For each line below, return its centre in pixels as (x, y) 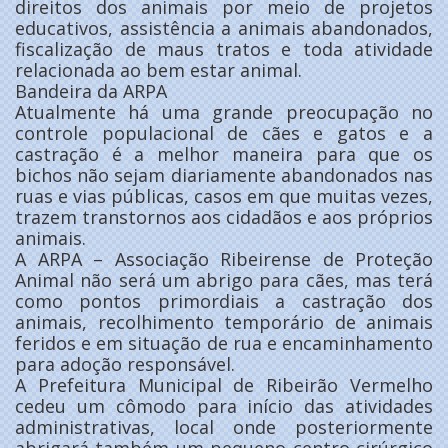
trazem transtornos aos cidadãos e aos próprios (224, 217)
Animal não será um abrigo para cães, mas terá (224, 280)
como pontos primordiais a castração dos (224, 301)
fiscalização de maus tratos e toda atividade (224, 49)
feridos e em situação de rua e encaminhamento (224, 343)
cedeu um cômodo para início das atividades (224, 406)
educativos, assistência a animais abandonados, (224, 28)
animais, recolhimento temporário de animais (224, 322)
